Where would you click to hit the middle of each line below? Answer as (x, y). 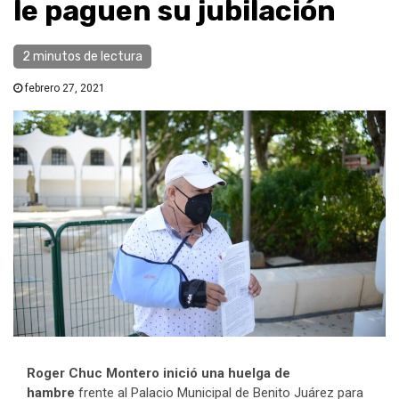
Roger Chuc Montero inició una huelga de (159, 373)
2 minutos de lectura (82, 57)
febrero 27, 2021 (64, 89)
